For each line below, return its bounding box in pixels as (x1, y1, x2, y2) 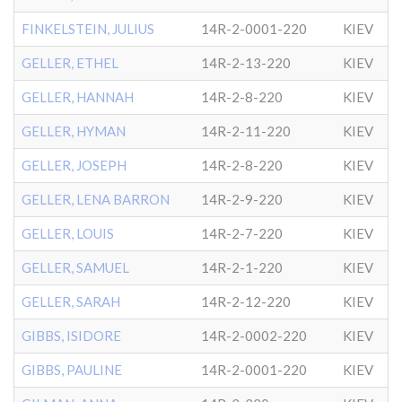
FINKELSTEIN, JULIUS (22, 21, 154, 37)
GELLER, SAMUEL (22, 259, 129, 275)
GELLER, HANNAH (22, 89, 134, 105)
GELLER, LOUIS (22, 225, 114, 241)
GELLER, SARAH (22, 293, 120, 310)
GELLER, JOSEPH (22, 157, 127, 173)
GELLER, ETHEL (22, 55, 118, 71)
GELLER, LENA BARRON (22, 191, 170, 207)
